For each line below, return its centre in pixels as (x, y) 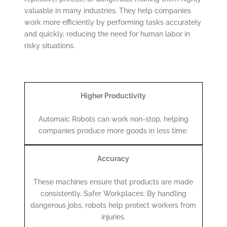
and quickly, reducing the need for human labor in (107, 34)
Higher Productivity (113, 96)
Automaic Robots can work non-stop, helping (113, 119)
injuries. (113, 217)
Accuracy (113, 159)
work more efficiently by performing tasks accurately (112, 23)
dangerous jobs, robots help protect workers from (113, 205)
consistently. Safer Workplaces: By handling (113, 194)
